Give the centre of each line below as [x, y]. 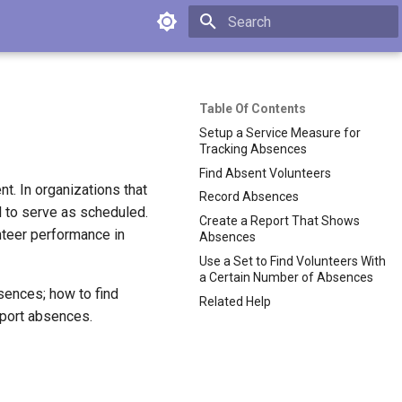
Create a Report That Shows [280, 221]
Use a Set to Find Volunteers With [293, 261]
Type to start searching [287, 53]
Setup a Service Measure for [280, 132]
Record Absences [249, 197]
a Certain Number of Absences [286, 277]
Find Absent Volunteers [265, 173]
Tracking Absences [253, 149]
